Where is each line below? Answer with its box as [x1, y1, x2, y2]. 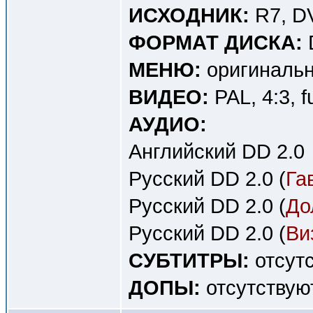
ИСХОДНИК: [129, 3, 249, 27]
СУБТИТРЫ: [129, 249, 249, 272]
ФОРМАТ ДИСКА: [129, 31, 303, 54]
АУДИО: [129, 112, 207, 136]
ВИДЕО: [129, 85, 209, 108]
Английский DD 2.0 [129, 140, 305, 163]
